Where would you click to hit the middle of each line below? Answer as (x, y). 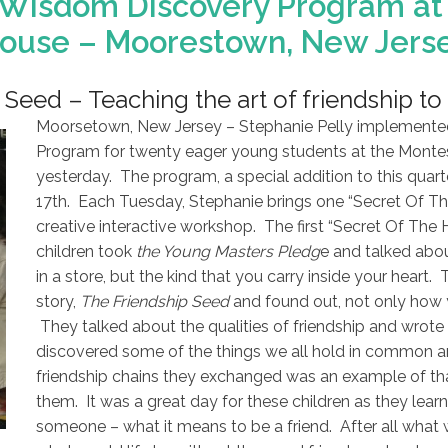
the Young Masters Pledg (228, 251)
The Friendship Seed (156, 301)
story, (58, 301)
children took (86, 251)
